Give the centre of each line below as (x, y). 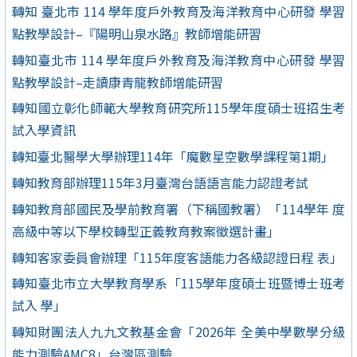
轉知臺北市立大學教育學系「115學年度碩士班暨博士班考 (178, 283)
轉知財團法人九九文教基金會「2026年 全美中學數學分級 (178, 332)
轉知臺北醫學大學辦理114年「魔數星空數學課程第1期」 (173, 157)
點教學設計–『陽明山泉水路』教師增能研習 (137, 33)
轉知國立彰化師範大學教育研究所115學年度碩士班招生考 (178, 108)
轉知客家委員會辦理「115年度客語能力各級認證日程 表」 (177, 257)
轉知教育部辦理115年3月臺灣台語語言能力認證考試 (160, 183)
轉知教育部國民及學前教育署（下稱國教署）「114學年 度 (178, 208)
